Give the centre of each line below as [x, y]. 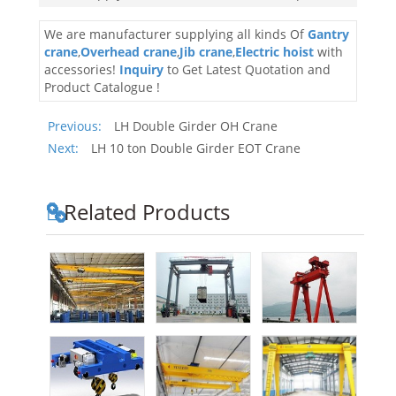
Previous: [76, 126]
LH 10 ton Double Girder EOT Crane [196, 148]
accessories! [82, 69]
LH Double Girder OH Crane [196, 126]
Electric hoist [274, 52]
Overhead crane [129, 52]
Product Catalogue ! [102, 87]
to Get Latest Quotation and [247, 69]
